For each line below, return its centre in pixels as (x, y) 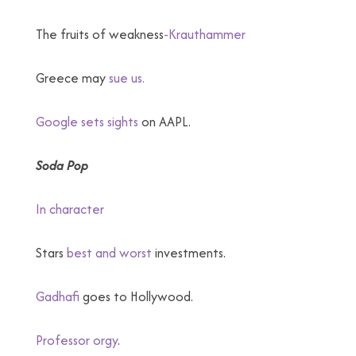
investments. (189, 253)
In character (70, 209)
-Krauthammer (205, 34)
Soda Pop (62, 165)
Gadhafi (58, 296)
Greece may (71, 78)
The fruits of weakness (100, 34)
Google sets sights (87, 122)
